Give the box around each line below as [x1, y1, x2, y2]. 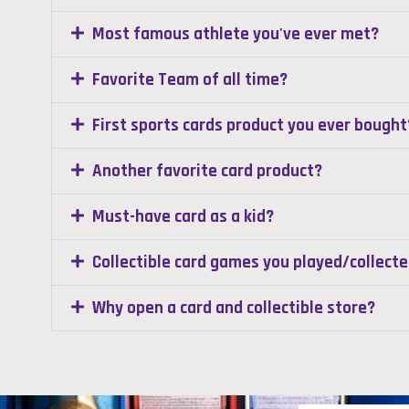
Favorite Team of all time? [92, 68, 288, 91]
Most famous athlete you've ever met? [92, 23, 379, 46]
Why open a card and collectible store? [92, 297, 375, 320]
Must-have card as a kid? [92, 205, 274, 228]
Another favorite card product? [92, 160, 322, 183]
